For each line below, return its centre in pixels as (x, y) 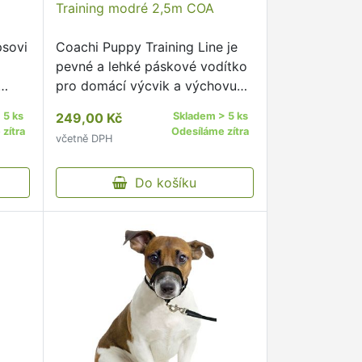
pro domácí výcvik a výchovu (146, 86)
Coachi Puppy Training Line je (146, 47)
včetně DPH (84, 139)
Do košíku (162, 183)
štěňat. (76, 105)
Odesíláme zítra (210, 131)
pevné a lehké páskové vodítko (151, 66)
